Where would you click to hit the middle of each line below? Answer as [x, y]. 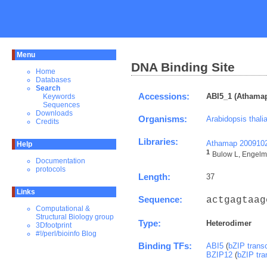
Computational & [63, 209]
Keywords [59, 97]
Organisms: [163, 119]
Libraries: [158, 142]
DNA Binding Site [183, 67]
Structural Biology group [75, 217]
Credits [47, 122]
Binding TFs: [165, 246]
